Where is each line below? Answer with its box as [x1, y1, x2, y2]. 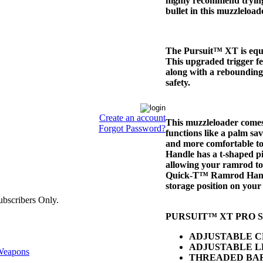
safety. [166, 77, 190, 87]
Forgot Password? [99, 123, 166, 133]
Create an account [99, 113, 166, 123]
